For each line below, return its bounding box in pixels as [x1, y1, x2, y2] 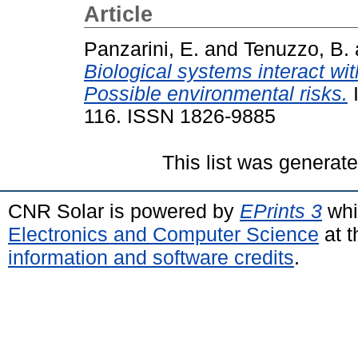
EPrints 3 [240, 199, 322, 222]
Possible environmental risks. [84, 82, 348, 105]
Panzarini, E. [84, 38, 199, 60]
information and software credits [8, 245, 294, 268]
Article [84, 2, 153, 26]
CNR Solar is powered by [8, 199, 240, 222]
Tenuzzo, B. [244, 38, 349, 60]
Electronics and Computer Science [8, 222, 319, 245]
